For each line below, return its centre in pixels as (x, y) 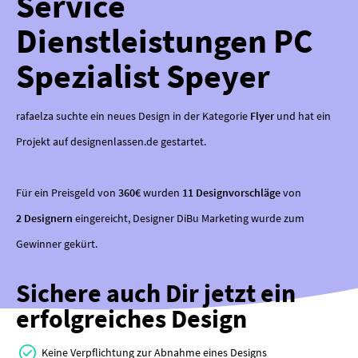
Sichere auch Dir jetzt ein (156, 293)
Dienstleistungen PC (164, 40)
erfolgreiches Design (131, 318)
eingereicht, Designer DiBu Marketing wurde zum (189, 218)
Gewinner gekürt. (57, 243)
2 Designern (44, 218)
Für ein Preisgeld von (67, 192)
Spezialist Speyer (143, 76)
